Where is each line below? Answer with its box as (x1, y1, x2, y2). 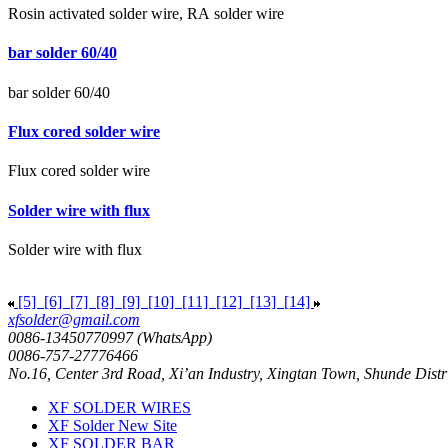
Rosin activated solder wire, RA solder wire (8, 5, 284, 23)
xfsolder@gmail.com (8, 310, 140, 328)
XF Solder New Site (48, 416, 177, 434)
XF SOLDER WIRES (48, 398, 191, 416)
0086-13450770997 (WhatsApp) (8, 328, 212, 346)
